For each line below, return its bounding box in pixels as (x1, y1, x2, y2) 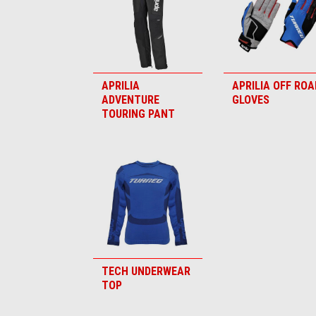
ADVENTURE (102, 93, 159, 107)
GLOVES (232, 93, 269, 107)
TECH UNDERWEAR (102, 265, 190, 278)
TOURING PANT (102, 107, 175, 121)
